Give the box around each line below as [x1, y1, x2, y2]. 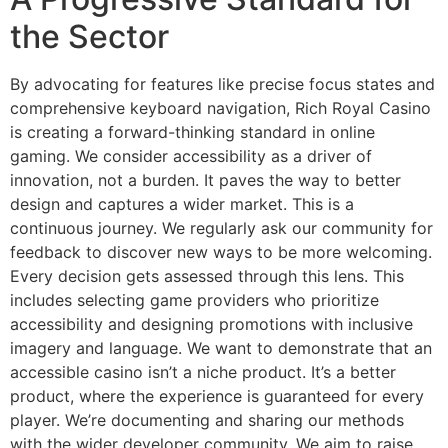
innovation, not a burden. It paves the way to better [10, 170, 401, 191]
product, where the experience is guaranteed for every [10, 386, 424, 407]
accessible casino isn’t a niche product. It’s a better [10, 362, 396, 383]
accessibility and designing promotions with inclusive [10, 314, 413, 335]
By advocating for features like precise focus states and [10, 74, 435, 95]
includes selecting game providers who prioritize [10, 290, 379, 311]
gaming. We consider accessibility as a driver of [10, 146, 372, 167]
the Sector [10, 17, 169, 57]
